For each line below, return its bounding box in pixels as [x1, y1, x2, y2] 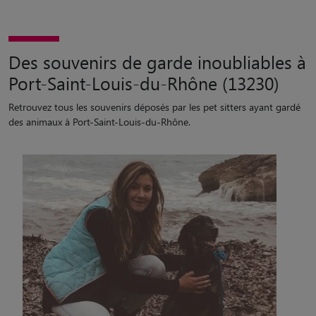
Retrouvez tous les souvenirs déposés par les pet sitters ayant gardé [8, 100, 300, 114]
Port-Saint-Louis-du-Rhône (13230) [8, 71, 279, 95]
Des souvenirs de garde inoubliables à [8, 50, 306, 73]
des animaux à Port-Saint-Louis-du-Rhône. [8, 115, 190, 128]
